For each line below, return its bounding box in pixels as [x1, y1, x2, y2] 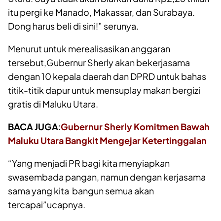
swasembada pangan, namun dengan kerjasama [8, 171, 206, 183]
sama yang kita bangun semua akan [8, 184, 154, 196]
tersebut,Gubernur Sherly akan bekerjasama [8, 56, 190, 68]
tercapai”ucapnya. [8, 198, 85, 210]
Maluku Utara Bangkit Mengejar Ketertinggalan [8, 134, 207, 146]
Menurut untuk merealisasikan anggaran [8, 42, 170, 54]
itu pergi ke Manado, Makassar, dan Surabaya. [8, 6, 195, 18]
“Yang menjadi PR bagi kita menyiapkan [8, 157, 170, 169]
